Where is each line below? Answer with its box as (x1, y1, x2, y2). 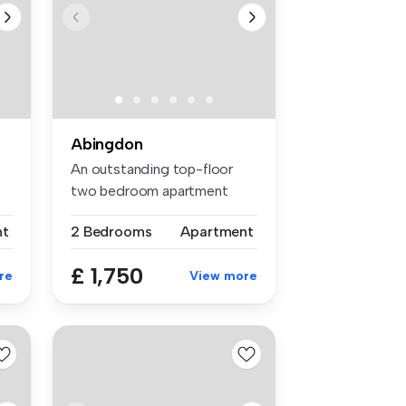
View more (189, 268, 257, 285)
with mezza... (71, 204, 150, 222)
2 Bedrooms (71, 223, 152, 241)
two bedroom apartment (71, 182, 228, 200)
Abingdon (71, 134, 143, 155)
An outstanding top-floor (71, 160, 234, 179)
